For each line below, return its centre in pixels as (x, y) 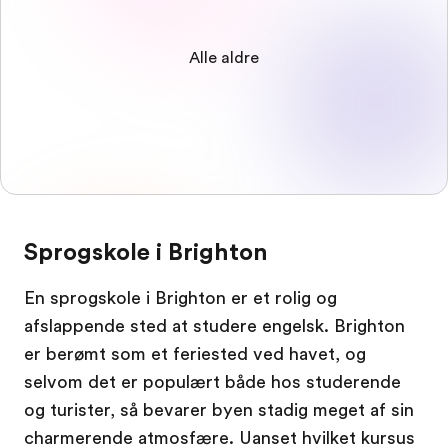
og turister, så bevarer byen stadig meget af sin (219, 410)
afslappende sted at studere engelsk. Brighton (214, 326)
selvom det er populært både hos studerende (212, 382)
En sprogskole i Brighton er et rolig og (180, 298)
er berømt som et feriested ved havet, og (195, 354)
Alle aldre (224, 58)
